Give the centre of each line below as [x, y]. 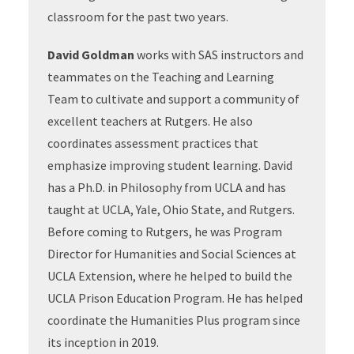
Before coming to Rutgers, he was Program [164, 232]
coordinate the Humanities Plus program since [173, 320]
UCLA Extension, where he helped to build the [169, 276]
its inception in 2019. [103, 342]
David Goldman [90, 55]
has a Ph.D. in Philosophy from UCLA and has [166, 187]
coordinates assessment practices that [153, 143]
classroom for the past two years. [137, 17]
